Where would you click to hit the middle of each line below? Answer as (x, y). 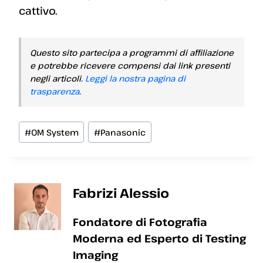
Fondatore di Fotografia (140, 222)
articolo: (40, 141)
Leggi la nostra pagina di (135, 78)
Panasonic (123, 132)
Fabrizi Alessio (121, 193)
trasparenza (55, 91)
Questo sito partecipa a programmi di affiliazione (132, 52)
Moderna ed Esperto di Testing (159, 239)
